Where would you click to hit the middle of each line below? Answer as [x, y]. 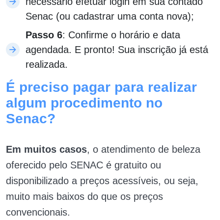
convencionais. [38, 212]
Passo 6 [44, 35]
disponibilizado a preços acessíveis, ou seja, [102, 181]
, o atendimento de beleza [144, 150]
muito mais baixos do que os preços [84, 197]
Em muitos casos [46, 150]
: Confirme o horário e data [121, 35]
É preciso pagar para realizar [101, 87]
